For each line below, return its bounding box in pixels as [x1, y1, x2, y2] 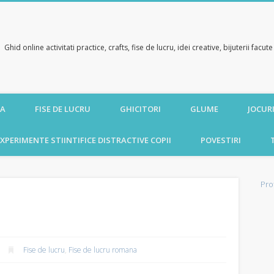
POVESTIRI [201, 135, 241, 146]
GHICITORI [120, 103, 161, 114]
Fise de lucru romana [68, 245, 138, 256]
